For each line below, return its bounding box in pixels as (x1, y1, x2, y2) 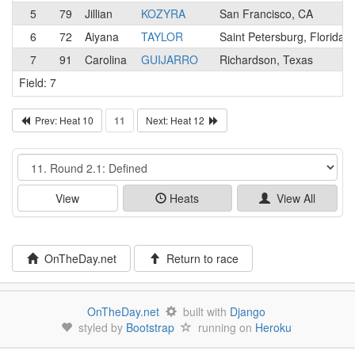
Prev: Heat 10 (30, 113, 94, 127)
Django (229, 303, 265, 319)
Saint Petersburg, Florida (219, 28, 345, 44)
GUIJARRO (141, 51, 198, 67)
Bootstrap (125, 319, 174, 335)
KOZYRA (141, 5, 185, 21)
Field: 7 (19, 74, 56, 90)
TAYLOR (141, 28, 183, 44)
